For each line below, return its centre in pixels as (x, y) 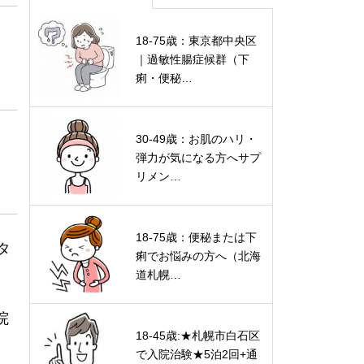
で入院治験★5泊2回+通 (197, 354)
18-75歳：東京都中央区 (196, 41)
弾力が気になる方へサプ (198, 158)
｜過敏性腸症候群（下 (193, 59)
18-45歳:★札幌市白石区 (198, 336)
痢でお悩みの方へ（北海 (198, 256)
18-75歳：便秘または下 (196, 237)
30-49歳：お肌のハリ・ (196, 139)
